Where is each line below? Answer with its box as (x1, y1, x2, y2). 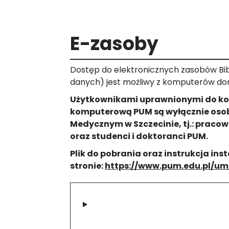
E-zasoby (70, 31, 158, 57)
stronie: (70, 160, 105, 172)
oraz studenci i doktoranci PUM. (70, 130, 208, 143)
